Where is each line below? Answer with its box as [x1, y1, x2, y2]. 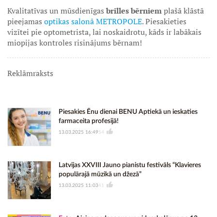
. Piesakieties [142, 16, 186, 27]
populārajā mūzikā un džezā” [59, 171, 141, 178]
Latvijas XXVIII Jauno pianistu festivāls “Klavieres [59, 162, 201, 169]
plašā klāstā [162, 5, 204, 16]
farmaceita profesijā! [59, 118, 119, 124]
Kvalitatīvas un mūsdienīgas [7, 5, 106, 16]
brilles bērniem [106, 5, 162, 16]
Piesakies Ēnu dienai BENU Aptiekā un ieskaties [59, 108, 198, 115]
